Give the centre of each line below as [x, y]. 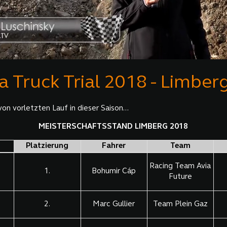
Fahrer [114, 146]
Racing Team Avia [180, 167]
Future [180, 177]
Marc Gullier [114, 205]
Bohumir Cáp [114, 172]
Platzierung [47, 146]
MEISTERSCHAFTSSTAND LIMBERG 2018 [113, 127]
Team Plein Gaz [180, 205]
